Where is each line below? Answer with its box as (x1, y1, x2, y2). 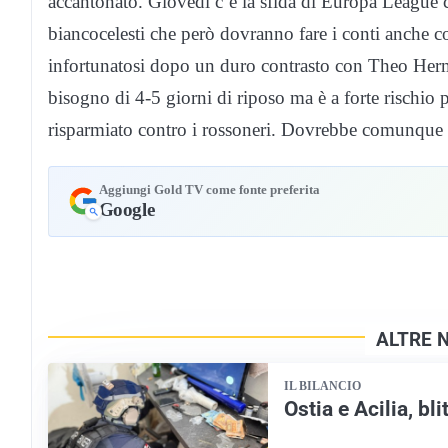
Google (98, 198, 155, 220)
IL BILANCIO (284, 378, 361, 393)
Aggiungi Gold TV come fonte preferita (98, 182, 320, 197)
